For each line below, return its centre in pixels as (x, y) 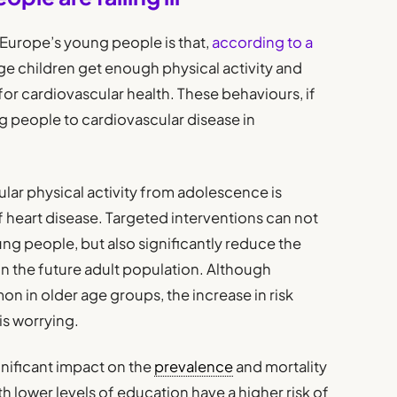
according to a (261, 43)
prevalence (194, 366)
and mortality (280, 366)
